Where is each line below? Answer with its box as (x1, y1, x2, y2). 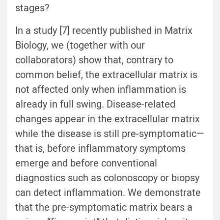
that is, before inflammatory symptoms (15, 141, 186, 156)
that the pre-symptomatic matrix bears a (15, 200, 192, 215)
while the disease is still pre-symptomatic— (15, 127, 204, 141)
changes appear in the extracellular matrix (15, 112, 200, 127)
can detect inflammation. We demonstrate (15, 186, 201, 200)
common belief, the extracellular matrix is (15, 68, 197, 82)
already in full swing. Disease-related (15, 97, 175, 112)
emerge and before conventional (15, 156, 157, 171)
